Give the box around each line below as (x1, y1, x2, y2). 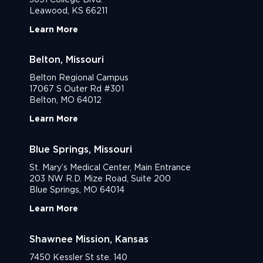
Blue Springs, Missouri (29, 144, 132, 156)
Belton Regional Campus (29, 73, 129, 83)
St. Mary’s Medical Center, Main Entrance (29, 163, 191, 173)
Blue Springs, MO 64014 (29, 185, 124, 195)
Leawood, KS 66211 (29, 5, 107, 15)
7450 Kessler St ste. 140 (29, 252, 127, 262)
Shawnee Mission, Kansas (29, 233, 149, 245)
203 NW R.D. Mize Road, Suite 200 (29, 174, 171, 184)
